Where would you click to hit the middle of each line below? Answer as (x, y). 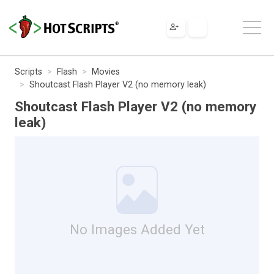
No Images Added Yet (137, 229)
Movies (106, 72)
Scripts (28, 72)
